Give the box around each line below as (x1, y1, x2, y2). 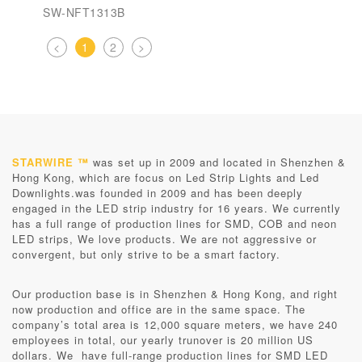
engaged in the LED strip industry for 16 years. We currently (12, 200, 341, 216)
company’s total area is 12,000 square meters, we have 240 (12, 317, 338, 332)
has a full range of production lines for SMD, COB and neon (12, 216, 337, 231)
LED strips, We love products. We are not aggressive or (12, 231, 317, 246)
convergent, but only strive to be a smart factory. (12, 246, 280, 262)
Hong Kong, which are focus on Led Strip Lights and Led (12, 170, 319, 185)
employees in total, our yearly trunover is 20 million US (12, 332, 314, 347)
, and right (282, 286, 338, 301)
